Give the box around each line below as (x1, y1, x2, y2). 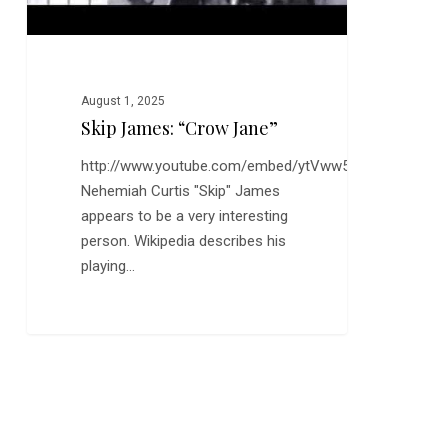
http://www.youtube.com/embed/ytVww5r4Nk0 (81, 157, 389, 176)
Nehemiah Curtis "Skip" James (81, 182, 281, 201)
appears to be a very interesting (81, 207, 289, 226)
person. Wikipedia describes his (81, 232, 287, 251)
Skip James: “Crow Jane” (81, 116, 279, 141)
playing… (81, 257, 136, 276)
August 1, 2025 (81, 94, 166, 109)
